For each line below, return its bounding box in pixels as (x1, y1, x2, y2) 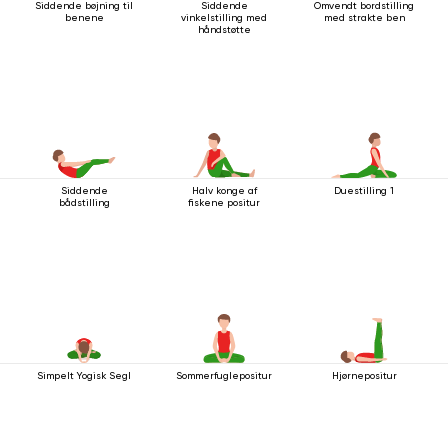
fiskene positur (188, 196, 260, 208)
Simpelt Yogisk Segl (37, 369, 131, 381)
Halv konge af (191, 184, 257, 196)
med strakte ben (323, 11, 405, 23)
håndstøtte (197, 23, 251, 35)
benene (64, 11, 104, 23)
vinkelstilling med (181, 11, 267, 23)
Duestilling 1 (334, 184, 394, 196)
